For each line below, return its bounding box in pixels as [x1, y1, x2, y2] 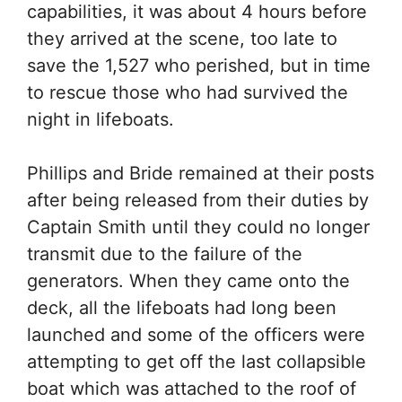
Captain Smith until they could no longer [27, 216, 370, 238]
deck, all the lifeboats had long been [27, 297, 336, 319]
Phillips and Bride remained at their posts [27, 162, 374, 184]
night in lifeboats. [27, 109, 174, 130]
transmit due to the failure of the [27, 243, 302, 265]
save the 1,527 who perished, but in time [27, 55, 371, 76]
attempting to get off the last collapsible [27, 351, 366, 372]
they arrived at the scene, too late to [27, 28, 337, 49]
